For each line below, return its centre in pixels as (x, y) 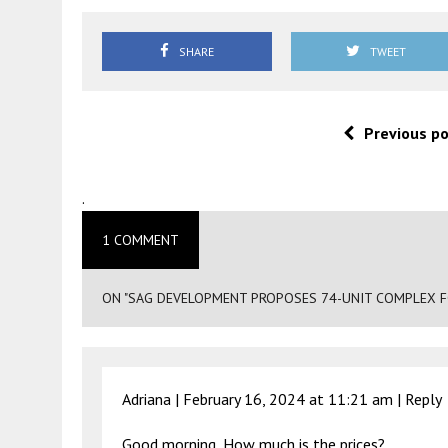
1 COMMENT (140, 240)
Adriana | (152, 399)
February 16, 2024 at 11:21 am (288, 399)
